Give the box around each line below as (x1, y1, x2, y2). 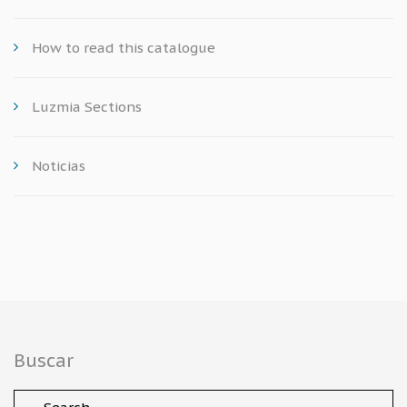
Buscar (14, 349, 74, 372)
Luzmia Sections (32, 98, 142, 115)
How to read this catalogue (32, 39, 215, 56)
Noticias (32, 157, 85, 174)
